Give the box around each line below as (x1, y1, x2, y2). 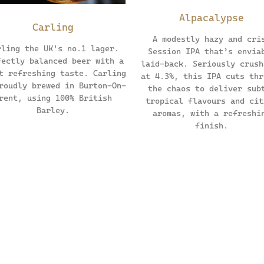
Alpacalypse (179, 12, 244, 24)
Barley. (36, 105, 70, 115)
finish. (194, 121, 228, 131)
